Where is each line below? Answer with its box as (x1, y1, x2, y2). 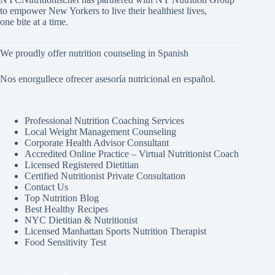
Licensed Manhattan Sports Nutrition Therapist (25, 226, 206, 236)
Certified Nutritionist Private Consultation (25, 171, 185, 181)
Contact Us (25, 182, 68, 192)
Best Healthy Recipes (25, 204, 108, 214)
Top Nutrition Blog (25, 193, 99, 203)
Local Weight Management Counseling (25, 126, 176, 137)
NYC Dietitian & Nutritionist (25, 215, 137, 225)
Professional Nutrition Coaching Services (25, 115, 184, 126)
